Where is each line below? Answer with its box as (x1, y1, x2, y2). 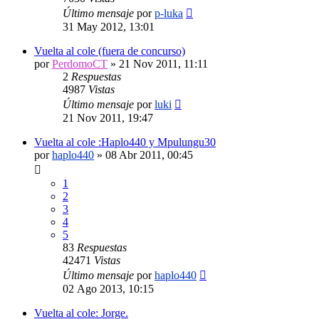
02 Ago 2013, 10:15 (63, 282, 154, 295)
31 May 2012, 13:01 (63, 20, 155, 33)
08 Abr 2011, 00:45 (105, 148, 193, 161)
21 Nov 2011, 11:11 (119, 57, 208, 70)
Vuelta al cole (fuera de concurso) (34, 44, 185, 57)
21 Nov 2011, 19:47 (63, 111, 153, 124)
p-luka (155, 6, 183, 19)
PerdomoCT (52, 57, 108, 70)
